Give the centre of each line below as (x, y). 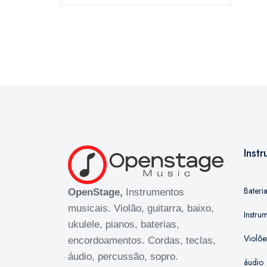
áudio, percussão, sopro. (123, 257)
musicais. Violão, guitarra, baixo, (141, 209)
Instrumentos (153, 193)
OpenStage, (95, 193)
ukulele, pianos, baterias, (124, 225)
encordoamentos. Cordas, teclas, (142, 241)
